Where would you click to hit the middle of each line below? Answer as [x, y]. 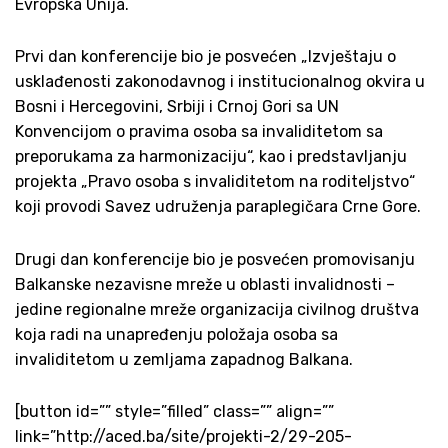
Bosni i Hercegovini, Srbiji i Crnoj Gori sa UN [177, 107]
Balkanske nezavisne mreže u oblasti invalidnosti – [205, 284]
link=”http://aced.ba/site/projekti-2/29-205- [183, 436]
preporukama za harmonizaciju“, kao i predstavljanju [211, 157]
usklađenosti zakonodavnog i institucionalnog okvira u [220, 82]
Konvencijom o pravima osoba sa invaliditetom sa [199, 132]
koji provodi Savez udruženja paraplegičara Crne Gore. [218, 207]
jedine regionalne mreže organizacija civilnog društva [217, 309]
